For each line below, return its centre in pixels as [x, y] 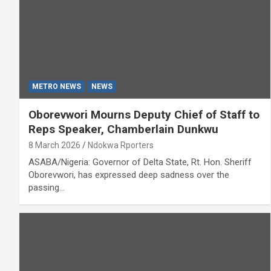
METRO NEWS [57, 86]
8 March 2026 [54, 145]
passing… [47, 187]
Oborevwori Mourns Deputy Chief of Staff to [144, 114]
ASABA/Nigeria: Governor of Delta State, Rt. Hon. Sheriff [140, 162]
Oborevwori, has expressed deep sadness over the [129, 175]
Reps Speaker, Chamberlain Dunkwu [123, 129]
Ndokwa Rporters [121, 145]
